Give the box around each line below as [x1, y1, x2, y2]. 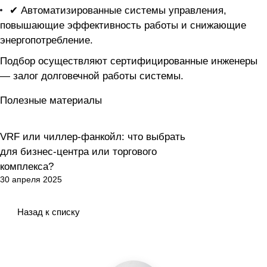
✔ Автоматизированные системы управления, [10, 5, 226, 17]
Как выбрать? [14, 134, 63, 144]
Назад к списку [17, 207, 80, 218]
